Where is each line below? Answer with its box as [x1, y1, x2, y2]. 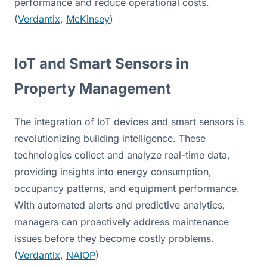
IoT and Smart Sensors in [14, 54, 189, 72]
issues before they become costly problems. [14, 232, 214, 244]
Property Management [14, 79, 171, 97]
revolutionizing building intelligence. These [14, 132, 206, 144]
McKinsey [66, 13, 110, 25]
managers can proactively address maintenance [14, 215, 229, 228]
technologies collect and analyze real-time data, [14, 148, 230, 161]
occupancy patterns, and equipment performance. [14, 182, 240, 194]
